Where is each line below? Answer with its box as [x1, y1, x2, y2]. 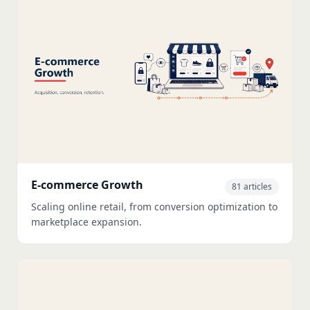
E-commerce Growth [31, 176, 143, 192]
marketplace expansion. [31, 215, 142, 228]
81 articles [232, 180, 272, 192]
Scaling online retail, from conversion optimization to [31, 199, 277, 213]
